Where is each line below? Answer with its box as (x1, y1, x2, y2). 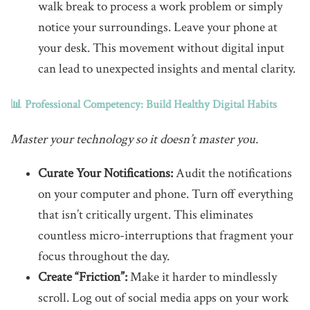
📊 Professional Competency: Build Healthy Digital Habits (10, 97, 277, 112)
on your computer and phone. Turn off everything (38, 185, 293, 203)
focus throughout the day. (38, 248, 170, 265)
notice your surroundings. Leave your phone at (38, 19, 277, 36)
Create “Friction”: (38, 268, 127, 286)
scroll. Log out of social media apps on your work (38, 289, 289, 307)
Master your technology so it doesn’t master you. (10, 131, 258, 148)
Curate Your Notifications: (38, 165, 173, 182)
